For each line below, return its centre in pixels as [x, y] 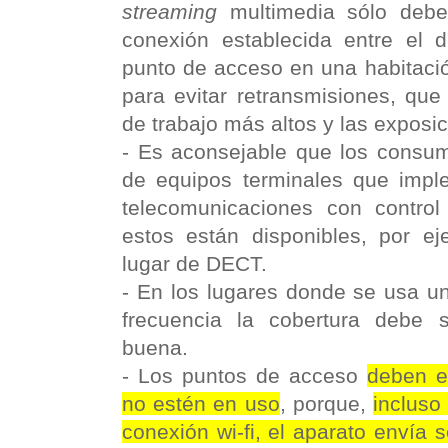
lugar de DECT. [194, 264]
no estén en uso [201, 404]
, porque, [326, 404]
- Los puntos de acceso [244, 376]
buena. [155, 348]
